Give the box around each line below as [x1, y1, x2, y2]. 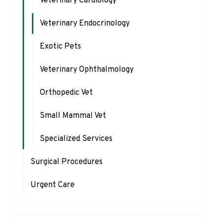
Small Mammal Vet [40, 110, 106, 121]
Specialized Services [40, 134, 112, 144]
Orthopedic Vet [40, 87, 93, 98]
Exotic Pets [40, 41, 81, 52]
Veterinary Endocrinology [40, 18, 130, 28]
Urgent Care [30, 180, 75, 190]
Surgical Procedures [30, 157, 103, 167]
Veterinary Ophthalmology [40, 64, 134, 75]
